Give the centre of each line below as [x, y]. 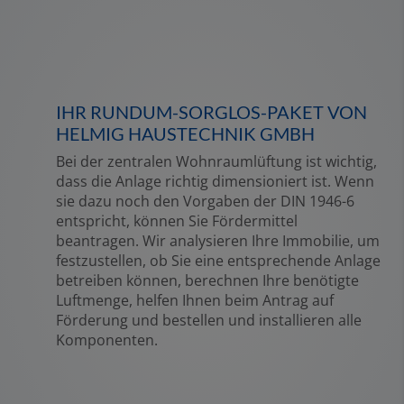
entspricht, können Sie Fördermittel [177, 220]
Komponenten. [107, 340]
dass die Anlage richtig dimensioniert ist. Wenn [215, 181]
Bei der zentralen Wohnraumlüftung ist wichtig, [216, 161]
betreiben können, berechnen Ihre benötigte [207, 280]
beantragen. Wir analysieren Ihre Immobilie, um [218, 240]
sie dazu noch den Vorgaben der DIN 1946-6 [205, 201]
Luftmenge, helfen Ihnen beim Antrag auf [195, 300]
